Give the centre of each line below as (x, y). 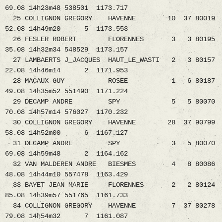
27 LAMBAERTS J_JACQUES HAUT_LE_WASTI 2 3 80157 (110, 60)
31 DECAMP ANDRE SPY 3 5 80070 (110, 143)
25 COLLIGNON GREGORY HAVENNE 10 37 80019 (110, 19)
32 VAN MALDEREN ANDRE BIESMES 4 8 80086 (110, 164)
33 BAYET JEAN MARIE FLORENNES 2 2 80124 (110, 185)
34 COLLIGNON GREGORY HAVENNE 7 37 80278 (110, 206)
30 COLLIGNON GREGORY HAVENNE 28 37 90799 (110, 123)
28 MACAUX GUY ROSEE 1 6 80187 (110, 81)
